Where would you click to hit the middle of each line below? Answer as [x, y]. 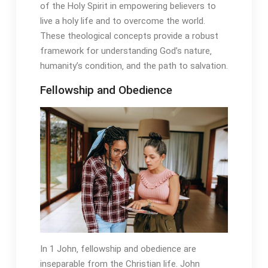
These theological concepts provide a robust [129, 36]
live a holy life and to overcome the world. [122, 21]
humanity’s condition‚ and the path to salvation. [134, 66]
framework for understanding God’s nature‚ [126, 51]
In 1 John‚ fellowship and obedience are [118, 249]
